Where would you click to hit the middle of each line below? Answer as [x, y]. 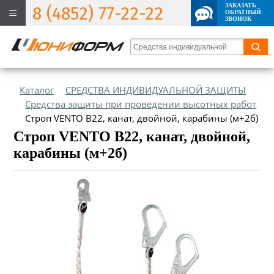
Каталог [37, 90]
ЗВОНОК [238, 19]
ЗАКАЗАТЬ [241, 5]
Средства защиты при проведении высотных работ [141, 104]
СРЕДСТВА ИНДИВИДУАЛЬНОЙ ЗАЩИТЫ [156, 90]
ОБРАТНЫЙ [243, 12]
